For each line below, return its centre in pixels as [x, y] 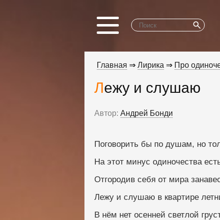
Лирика [151, 65]
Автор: [106, 113]
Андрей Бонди [147, 113]
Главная [112, 65]
